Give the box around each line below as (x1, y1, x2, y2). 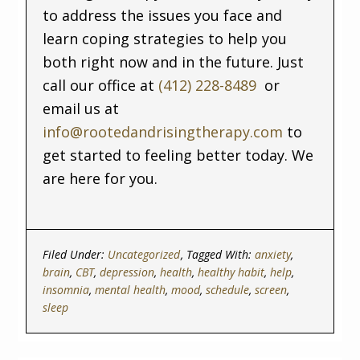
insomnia (43, 281, 90, 297)
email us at (43, 98, 120, 118)
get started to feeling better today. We (43, 145, 314, 165)
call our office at (43, 75, 159, 95)
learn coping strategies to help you (43, 28, 288, 48)
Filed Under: (43, 246, 108, 262)
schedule (206, 281, 250, 297)
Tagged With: (186, 246, 256, 262)
